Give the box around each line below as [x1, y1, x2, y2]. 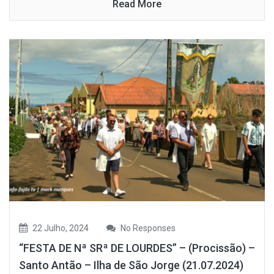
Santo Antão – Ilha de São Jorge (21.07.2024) [19, 258, 243, 272]
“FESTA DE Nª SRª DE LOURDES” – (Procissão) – [19, 241, 255, 254]
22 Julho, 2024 [31, 223, 89, 233]
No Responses [119, 223, 176, 233]
